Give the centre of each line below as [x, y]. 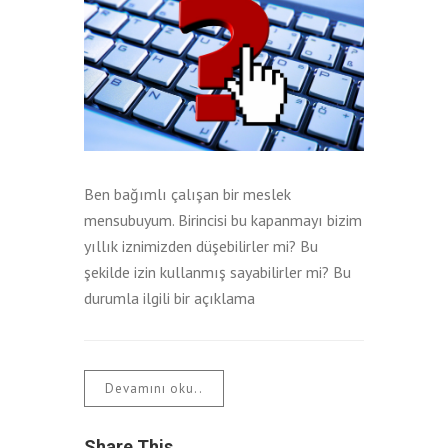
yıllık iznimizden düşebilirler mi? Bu [201, 245]
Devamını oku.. [154, 388]
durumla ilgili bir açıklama [169, 297]
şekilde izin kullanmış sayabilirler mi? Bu [217, 271]
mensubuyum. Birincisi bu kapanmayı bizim [223, 219]
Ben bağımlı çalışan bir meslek [187, 193]
